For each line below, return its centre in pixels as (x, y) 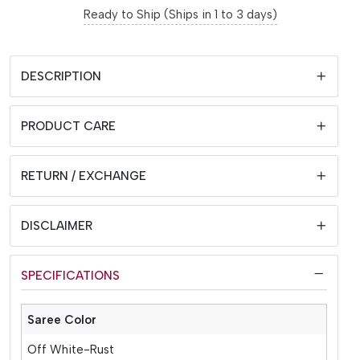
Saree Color (62, 319)
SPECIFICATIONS (70, 275)
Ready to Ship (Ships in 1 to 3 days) (180, 14)
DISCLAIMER (56, 225)
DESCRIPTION (61, 76)
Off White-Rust (71, 349)
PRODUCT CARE (68, 126)
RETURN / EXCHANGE (83, 176)
